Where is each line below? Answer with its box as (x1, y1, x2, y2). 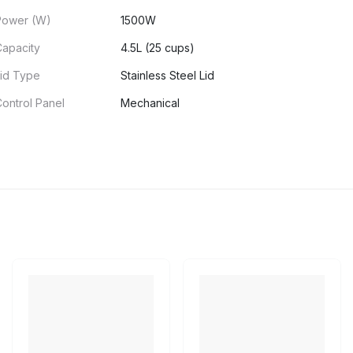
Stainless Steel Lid (120, 69, 214, 82)
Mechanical (120, 96, 180, 110)
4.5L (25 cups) (120, 41, 195, 54)
